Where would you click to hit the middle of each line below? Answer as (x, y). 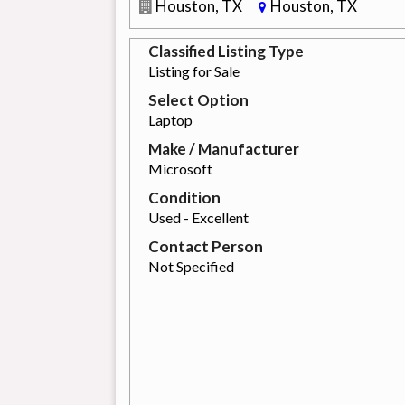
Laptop (170, 120)
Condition (184, 198)
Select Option (198, 100)
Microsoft (180, 169)
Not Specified (191, 267)
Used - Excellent (198, 218)
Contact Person (205, 247)
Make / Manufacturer (223, 149)
